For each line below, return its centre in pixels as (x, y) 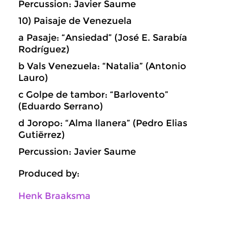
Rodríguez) (44, 49)
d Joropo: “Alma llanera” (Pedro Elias (103, 123)
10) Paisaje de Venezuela (75, 21)
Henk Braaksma (54, 196)
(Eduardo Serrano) (61, 106)
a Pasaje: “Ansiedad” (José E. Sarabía (103, 38)
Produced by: (49, 174)
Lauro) (33, 78)
